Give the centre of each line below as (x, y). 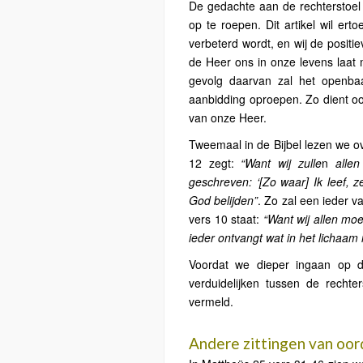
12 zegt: (215, 163)
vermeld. (211, 301)
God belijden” (224, 200)
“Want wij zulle (281, 163)
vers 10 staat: (226, 219)
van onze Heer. (228, 117)
